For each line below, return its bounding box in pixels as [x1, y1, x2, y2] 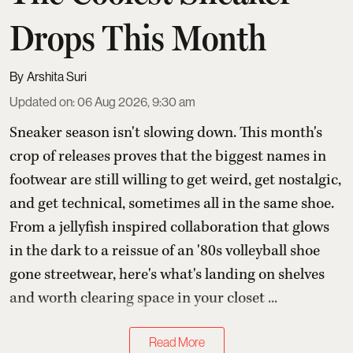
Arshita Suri [27, 69, 87, 85]
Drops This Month [9, 17, 266, 60]
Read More [148, 335, 205, 350]
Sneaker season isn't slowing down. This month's [9, 123, 322, 143]
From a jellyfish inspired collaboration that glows [9, 217, 329, 238]
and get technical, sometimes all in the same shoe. [9, 194, 334, 214]
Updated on [9, 95, 72, 110]
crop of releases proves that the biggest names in [9, 147, 326, 167]
